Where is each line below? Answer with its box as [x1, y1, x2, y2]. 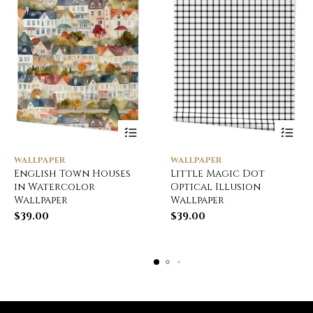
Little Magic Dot [170, 166, 265, 180]
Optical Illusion [170, 180, 261, 194]
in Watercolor [14, 180, 95, 194]
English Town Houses [14, 166, 131, 180]
